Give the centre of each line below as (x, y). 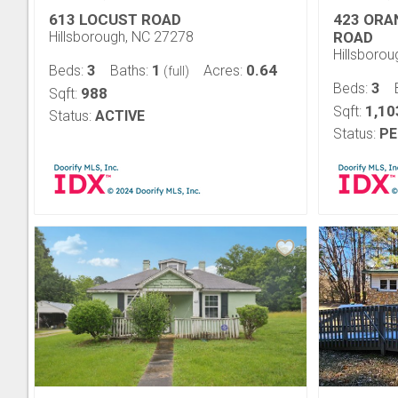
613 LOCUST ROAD (115, 20)
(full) (175, 71)
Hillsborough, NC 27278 (121, 37)
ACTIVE (120, 116)
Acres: (225, 71)
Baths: (131, 71)
